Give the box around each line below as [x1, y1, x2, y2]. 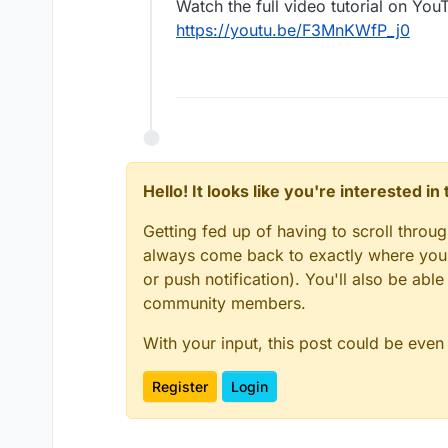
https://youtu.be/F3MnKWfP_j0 [176, 20, 410, 41]
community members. [143, 293, 306, 314]
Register [152, 378, 208, 396]
